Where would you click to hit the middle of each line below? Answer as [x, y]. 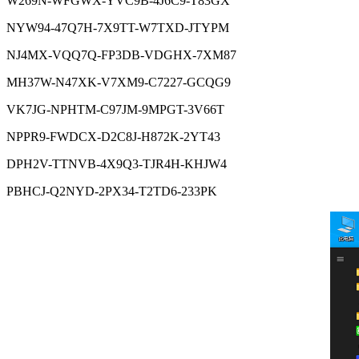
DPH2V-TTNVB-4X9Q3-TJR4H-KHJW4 [117, 163]
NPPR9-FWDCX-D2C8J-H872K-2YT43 [113, 136]
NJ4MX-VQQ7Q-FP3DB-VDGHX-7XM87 [121, 54]
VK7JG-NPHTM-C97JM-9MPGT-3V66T [115, 109]
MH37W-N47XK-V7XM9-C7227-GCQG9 [119, 82]
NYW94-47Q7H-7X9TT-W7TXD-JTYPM [118, 27]
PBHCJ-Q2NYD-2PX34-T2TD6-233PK [112, 191]
